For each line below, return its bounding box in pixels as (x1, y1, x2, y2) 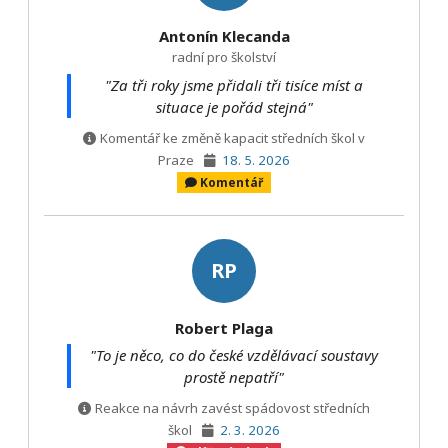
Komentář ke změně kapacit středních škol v (99, 128, 365, 147)
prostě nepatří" (184, 367, 284, 388)
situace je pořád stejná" (155, 97, 313, 118)
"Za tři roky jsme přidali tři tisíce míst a (105, 75, 363, 96)
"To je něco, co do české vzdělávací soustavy (90, 345, 378, 366)
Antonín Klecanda (158, 25, 290, 46)
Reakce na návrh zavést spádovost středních (94, 398, 370, 417)
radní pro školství (172, 47, 276, 66)
